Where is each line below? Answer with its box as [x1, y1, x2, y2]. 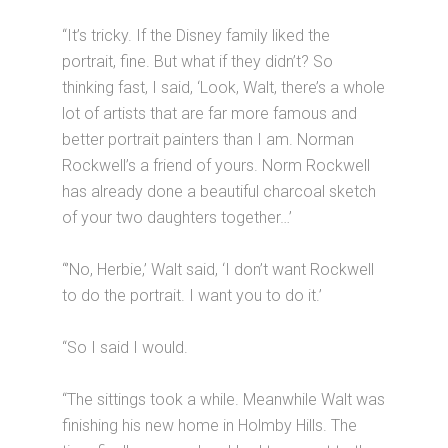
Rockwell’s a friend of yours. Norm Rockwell [62, 156, 371, 175]
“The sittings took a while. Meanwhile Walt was [62, 390, 386, 409]
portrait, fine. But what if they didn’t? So [62, 52, 334, 71]
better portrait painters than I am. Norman [62, 130, 355, 149]
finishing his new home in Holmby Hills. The [62, 416, 358, 435]
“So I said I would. [62, 338, 189, 357]
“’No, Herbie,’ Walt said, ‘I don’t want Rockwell [62, 260, 375, 279]
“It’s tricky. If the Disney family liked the [62, 26, 331, 45]
